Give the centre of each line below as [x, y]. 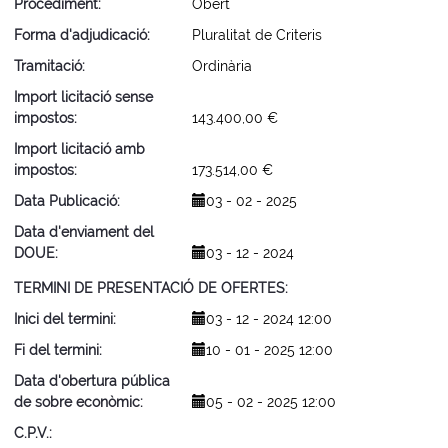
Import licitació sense [83, 97]
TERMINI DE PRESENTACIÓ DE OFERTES [149, 288]
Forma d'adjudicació [80, 35]
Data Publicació [65, 201]
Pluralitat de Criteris [257, 35]
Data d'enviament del [84, 232]
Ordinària [222, 66]
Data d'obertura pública [92, 381]
